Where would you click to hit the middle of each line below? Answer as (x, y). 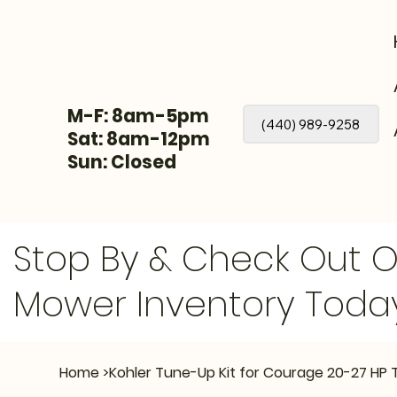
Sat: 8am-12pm (139, 140)
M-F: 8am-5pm (139, 117)
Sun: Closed (122, 163)
